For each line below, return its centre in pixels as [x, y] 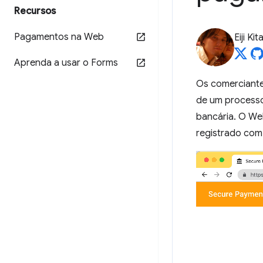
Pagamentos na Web [59, 37]
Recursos [35, 11]
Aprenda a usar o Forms [66, 63]
